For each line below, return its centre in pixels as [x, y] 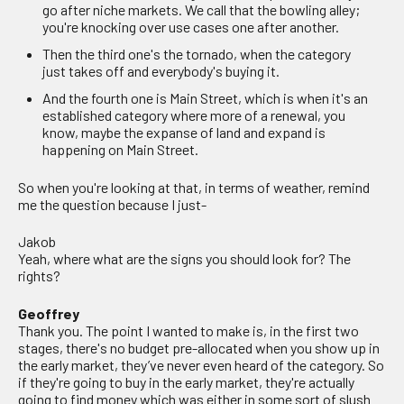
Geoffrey [49, 313]
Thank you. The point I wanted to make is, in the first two [188, 330]
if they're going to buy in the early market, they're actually [186, 381]
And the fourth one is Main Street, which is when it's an [206, 98]
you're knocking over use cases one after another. [191, 27]
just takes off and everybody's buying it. [161, 71]
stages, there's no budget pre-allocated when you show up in [199, 347]
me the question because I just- [112, 204]
